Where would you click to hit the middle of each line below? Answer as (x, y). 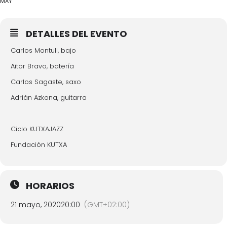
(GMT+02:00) (107, 205)
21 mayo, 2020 (36, 205)
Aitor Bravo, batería (42, 66)
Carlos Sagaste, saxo (46, 82)
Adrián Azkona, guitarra (49, 98)
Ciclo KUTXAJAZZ (37, 129)
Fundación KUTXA (39, 145)
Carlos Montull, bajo (43, 50)
